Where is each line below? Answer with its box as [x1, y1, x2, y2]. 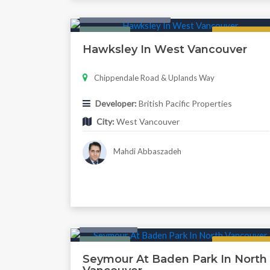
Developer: [95, 98, 137, 108]
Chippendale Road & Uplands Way [94, 72, 215, 83]
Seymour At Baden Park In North [83, 253, 267, 266]
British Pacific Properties [137, 98, 232, 108]
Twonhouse [88, 218, 129, 228]
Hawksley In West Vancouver [83, 42, 247, 56]
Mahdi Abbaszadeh [111, 146, 181, 157]
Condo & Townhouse [88, 8, 162, 18]
